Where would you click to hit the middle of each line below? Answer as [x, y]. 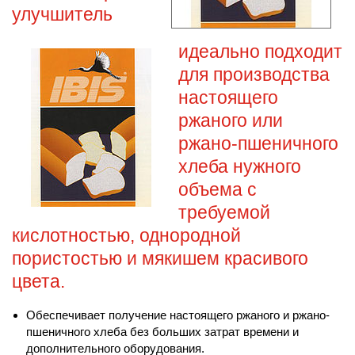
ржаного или [231, 120]
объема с [218, 189]
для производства [254, 74]
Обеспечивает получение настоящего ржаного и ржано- [178, 315]
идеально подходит [260, 52]
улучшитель [62, 14]
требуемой [224, 212]
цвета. [38, 281]
